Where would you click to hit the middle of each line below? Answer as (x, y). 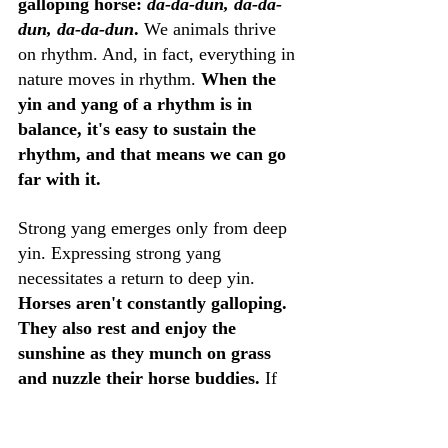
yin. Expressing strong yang (122, 253)
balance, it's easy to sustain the (139, 129)
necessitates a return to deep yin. (139, 278)
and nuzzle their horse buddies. (139, 378)
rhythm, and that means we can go (154, 154)
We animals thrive (212, 29)
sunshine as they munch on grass (147, 353)
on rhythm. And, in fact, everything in (159, 54)
